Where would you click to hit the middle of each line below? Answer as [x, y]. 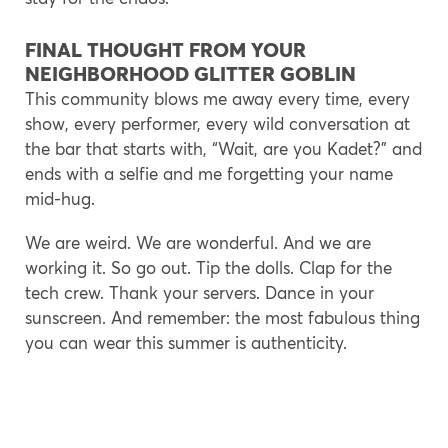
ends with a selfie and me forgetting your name [209, 173]
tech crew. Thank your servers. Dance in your [199, 292]
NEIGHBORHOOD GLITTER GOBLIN [190, 73]
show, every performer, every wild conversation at [217, 123]
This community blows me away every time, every [217, 98]
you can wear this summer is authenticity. [193, 342]
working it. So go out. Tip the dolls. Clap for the [208, 267]
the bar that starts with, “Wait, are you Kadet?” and [223, 148]
